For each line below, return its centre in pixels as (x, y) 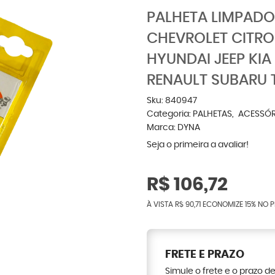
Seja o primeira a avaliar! (198, 145)
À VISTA (161, 204)
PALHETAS (212, 114)
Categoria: (169, 114)
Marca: (162, 128)
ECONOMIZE (223, 204)
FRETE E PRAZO (205, 255)
